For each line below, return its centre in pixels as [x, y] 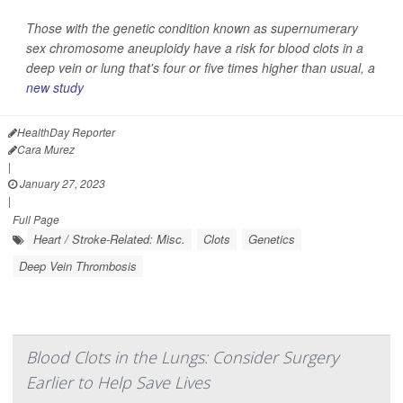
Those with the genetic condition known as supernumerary [192, 28]
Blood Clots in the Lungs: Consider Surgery [182, 358]
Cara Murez [46, 149]
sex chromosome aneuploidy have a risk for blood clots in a [195, 48]
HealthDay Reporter [66, 132]
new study [55, 88]
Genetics [272, 239]
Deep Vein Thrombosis [78, 266]
